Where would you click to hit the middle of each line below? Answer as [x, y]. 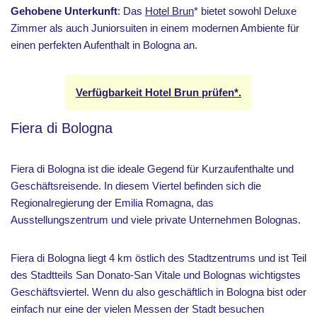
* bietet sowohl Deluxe [245, 11]
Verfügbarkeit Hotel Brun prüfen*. [158, 92]
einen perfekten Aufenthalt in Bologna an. [104, 45]
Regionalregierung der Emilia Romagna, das [112, 202]
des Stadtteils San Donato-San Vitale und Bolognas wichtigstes [156, 275]
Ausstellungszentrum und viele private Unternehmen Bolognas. [156, 219]
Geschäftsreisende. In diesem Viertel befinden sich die [136, 185]
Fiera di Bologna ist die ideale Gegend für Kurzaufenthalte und [152, 168]
